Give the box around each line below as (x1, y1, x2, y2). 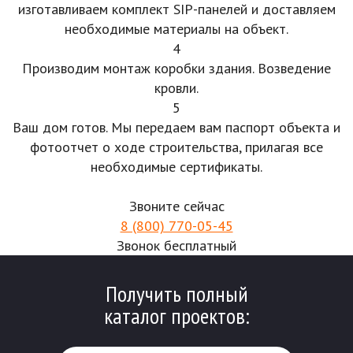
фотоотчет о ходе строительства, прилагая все (30, 138, 323, 157)
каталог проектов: (103, 301, 250, 331)
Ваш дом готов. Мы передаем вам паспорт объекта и (13, 118, 340, 137)
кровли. (154, 79, 199, 98)
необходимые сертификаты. (91, 158, 262, 176)
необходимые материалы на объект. (65, 20, 288, 39)
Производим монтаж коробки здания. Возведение (22, 59, 331, 78)
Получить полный (105, 279, 248, 309)
